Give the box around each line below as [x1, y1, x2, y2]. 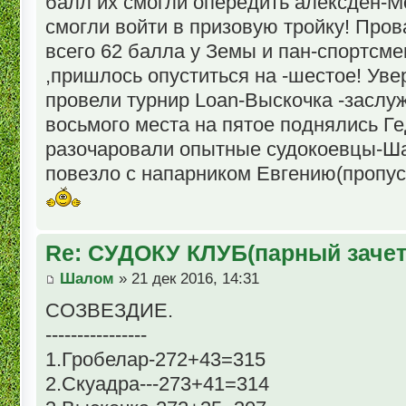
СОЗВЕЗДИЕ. [45, 298, 173, 322]
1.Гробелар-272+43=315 [45, 347, 266, 371]
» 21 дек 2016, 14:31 [114, 269, 259, 287]
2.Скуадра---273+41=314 [45, 372, 269, 395]
